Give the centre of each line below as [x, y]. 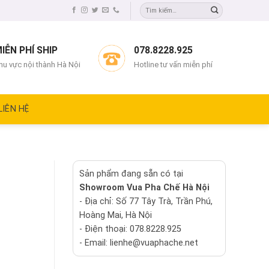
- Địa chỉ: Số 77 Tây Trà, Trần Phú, [146, 201]
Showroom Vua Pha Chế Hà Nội [144, 188]
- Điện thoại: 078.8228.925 [130, 229]
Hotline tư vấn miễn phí [174, 64]
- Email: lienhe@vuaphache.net [139, 243]
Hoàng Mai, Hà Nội [116, 215]
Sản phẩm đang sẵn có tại [131, 174]
